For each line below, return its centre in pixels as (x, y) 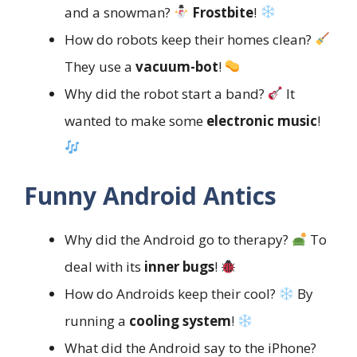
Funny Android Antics (150, 196)
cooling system (180, 321)
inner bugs (179, 267)
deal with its (104, 267)
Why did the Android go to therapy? (178, 240)
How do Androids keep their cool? (172, 294)
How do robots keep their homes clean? (190, 39)
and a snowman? (119, 12)
